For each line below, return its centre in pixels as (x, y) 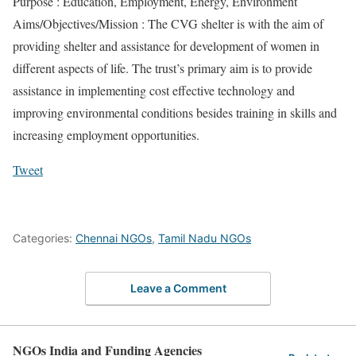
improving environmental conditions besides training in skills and (175, 112)
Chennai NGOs (114, 238)
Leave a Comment (178, 288)
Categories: (44, 238)
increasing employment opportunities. (106, 135)
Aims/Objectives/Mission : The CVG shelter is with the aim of (168, 23)
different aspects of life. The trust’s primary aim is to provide (163, 68)
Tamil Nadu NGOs (205, 238)
